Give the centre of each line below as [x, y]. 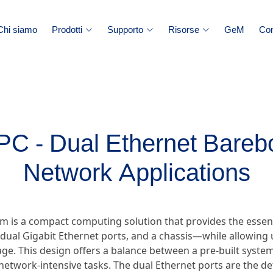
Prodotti [67, 30]
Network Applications [136, 173]
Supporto [125, 30]
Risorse [184, 30]
